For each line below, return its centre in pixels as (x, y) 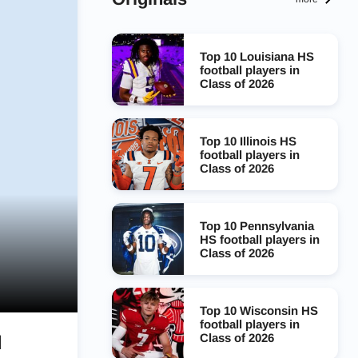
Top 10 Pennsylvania (257, 225)
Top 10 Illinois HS (248, 141)
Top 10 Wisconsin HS (259, 310)
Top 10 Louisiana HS (257, 56)
